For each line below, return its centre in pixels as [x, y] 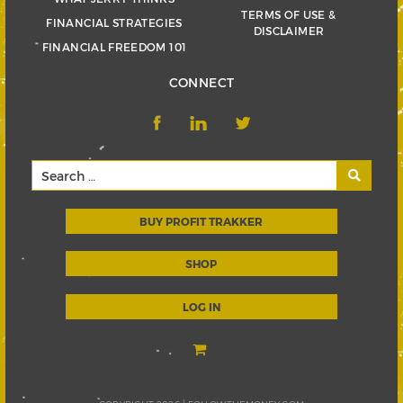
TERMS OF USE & [289, 14]
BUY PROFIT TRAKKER [201, 222]
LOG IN [201, 307]
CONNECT [201, 82]
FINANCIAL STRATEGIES [114, 22]
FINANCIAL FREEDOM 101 [114, 47]
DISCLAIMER [289, 31]
